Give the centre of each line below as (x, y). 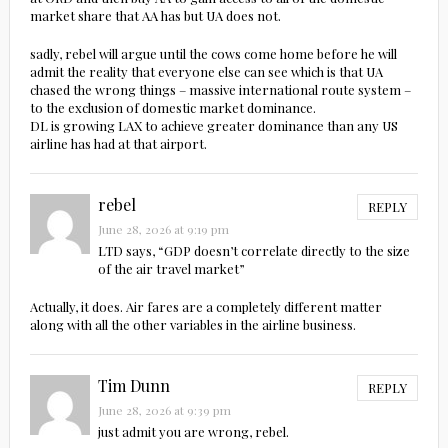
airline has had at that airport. (118, 144)
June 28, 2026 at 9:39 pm (164, 410)
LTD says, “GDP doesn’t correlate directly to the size (253, 251)
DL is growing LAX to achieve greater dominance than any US (213, 126)
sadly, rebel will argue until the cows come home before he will (213, 54)
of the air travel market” (171, 269)
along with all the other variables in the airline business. (192, 325)
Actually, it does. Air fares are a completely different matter (205, 307)
